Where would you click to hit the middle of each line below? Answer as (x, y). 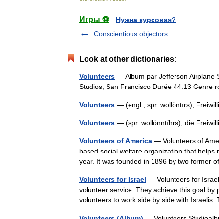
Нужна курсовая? (146, 20)
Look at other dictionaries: (128, 59)
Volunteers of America (116, 141)
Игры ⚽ (94, 19)
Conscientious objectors (131, 34)
